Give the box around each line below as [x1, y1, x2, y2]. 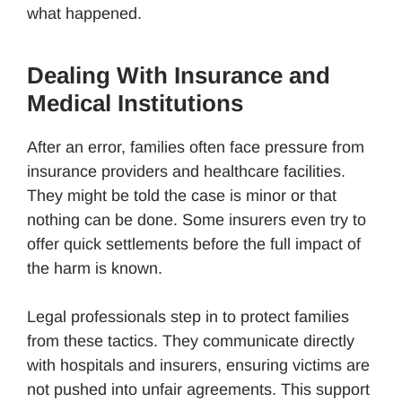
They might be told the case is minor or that [27, 187, 336, 205]
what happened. [27, 4, 142, 23]
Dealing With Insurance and [27, 62, 330, 90]
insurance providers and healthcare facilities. [27, 162, 345, 181]
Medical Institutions [27, 90, 243, 118]
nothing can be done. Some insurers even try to [27, 211, 366, 230]
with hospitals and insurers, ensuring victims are [27, 356, 370, 375]
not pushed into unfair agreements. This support [27, 380, 370, 399]
